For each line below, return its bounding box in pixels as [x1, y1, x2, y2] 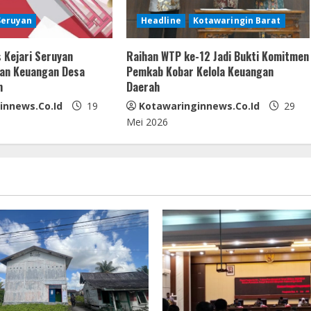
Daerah [126, 78, 160, 95]
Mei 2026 [126, 115, 168, 128]
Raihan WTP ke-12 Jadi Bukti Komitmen [126, 47, 309, 65]
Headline [140, 14, 181, 26]
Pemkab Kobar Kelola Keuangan [126, 62, 274, 80]
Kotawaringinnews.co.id [138, 99, 260, 112]
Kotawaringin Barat [192, 14, 281, 26]
